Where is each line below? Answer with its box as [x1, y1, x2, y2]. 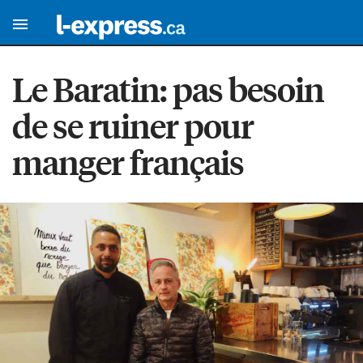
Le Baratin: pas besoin [12, 67, 324, 111]
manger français [12, 140, 244, 184]
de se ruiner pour [12, 104, 254, 147]
